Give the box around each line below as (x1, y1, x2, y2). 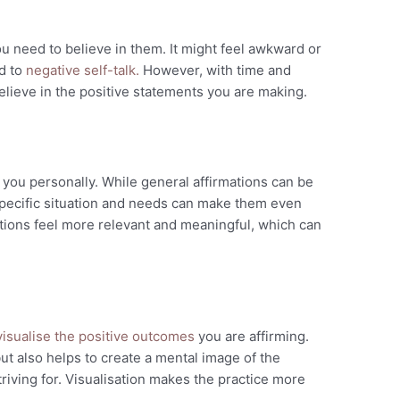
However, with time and (139, 62, 292, 79)
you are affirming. (195, 328, 310, 346)
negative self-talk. (26, 62, 140, 79)
